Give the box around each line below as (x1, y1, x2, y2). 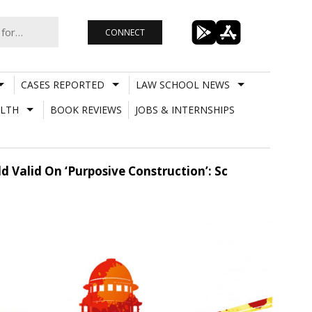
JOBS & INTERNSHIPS (134, 102, 235, 116)
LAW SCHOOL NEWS (135, 77, 230, 91)
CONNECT (104, 26, 145, 38)
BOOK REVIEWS (49, 102, 122, 116)
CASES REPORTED (20, 77, 104, 91)
